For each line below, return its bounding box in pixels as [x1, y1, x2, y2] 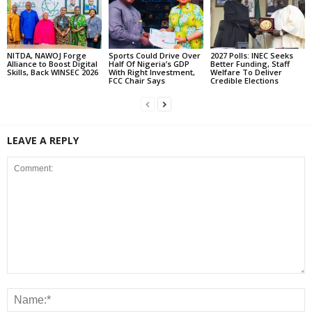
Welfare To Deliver [210, 67, 282, 78]
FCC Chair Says [108, 75, 165, 86]
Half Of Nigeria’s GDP [108, 58, 189, 70]
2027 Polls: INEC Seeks [210, 50, 293, 61]
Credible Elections [210, 75, 279, 86]
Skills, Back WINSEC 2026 [7, 67, 98, 78]
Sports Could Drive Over [108, 50, 201, 61]
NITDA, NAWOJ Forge [7, 50, 86, 61]
